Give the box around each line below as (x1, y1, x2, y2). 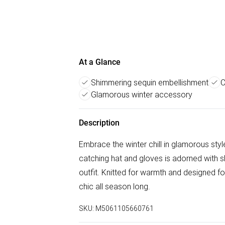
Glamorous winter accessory (91, 89, 192, 99)
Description (79, 118, 120, 128)
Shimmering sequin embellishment (91, 77, 208, 87)
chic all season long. (79, 181, 150, 191)
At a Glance (79, 57, 121, 67)
